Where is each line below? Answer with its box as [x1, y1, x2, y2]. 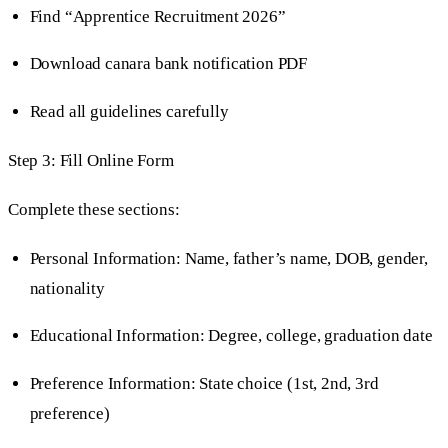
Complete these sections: [8, 199, 180, 219]
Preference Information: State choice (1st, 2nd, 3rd [29, 373, 379, 393]
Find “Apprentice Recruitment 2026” [29, 7, 286, 27]
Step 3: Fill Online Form [8, 150, 174, 170]
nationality [29, 279, 105, 299]
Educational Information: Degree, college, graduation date [29, 326, 433, 346]
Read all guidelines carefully [29, 101, 229, 121]
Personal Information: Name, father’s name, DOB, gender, [29, 249, 428, 269]
